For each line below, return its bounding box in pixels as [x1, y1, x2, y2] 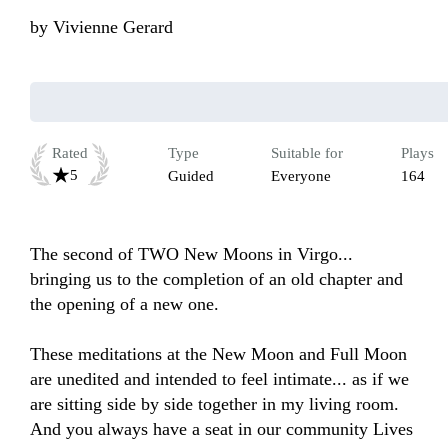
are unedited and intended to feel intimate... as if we [30, 369, 409, 390]
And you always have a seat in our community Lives [30, 419, 413, 440]
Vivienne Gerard [53, 17, 173, 38]
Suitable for [271, 145, 343, 162]
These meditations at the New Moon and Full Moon [30, 344, 407, 365]
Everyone [271, 168, 331, 185]
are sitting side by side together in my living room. [30, 394, 399, 415]
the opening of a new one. [30, 294, 219, 315]
